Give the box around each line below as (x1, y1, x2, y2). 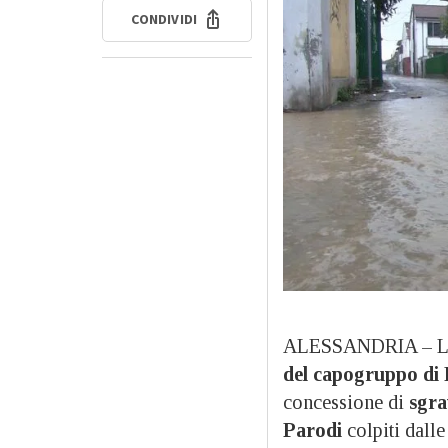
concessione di (283, 390, 409, 413)
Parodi (283, 418, 342, 441)
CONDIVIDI (131, 9, 198, 30)
